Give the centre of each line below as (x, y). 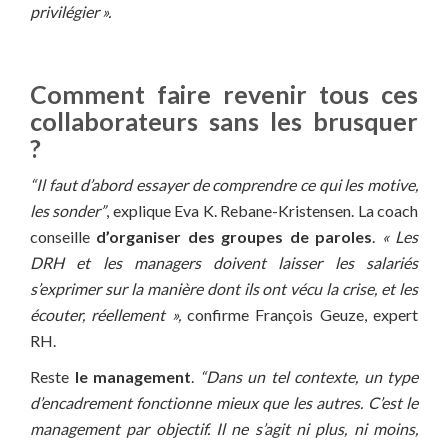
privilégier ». (70, 12)
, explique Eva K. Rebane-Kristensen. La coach (262, 211)
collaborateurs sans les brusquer (224, 121)
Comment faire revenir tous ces (224, 94)
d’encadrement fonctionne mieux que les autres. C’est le (224, 403)
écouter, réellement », (105, 315)
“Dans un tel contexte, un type (308, 377)
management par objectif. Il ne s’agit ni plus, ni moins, (224, 429)
